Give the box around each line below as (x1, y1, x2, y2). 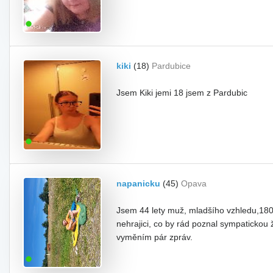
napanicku (116, 179, 160, 188)
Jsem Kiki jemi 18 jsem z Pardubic (116, 88, 247, 97)
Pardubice (152, 61, 191, 71)
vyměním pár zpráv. (116, 232, 193, 242)
